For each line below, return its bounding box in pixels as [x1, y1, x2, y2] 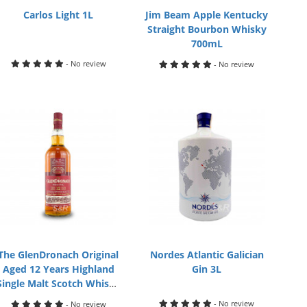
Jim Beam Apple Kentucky [145, 8, 269, 21]
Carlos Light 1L [23, 8, 94, 21]
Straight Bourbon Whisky [147, 23, 267, 36]
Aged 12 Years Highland [2, 262, 114, 275]
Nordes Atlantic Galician [149, 248, 264, 261]
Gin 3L [192, 262, 222, 275]
